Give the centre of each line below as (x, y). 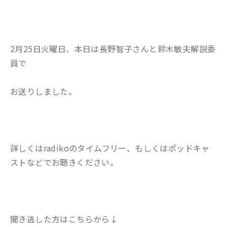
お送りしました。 (44, 91)
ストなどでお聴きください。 (64, 162)
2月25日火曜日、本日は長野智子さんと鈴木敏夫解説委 (113, 49)
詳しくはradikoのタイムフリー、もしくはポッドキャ (110, 148)
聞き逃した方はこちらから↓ (64, 219)
